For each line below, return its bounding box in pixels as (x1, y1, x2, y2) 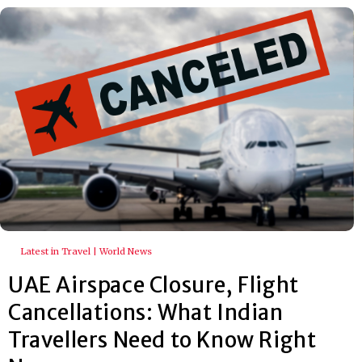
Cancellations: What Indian (8, 298, 284, 326)
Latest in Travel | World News (20, 245, 152, 257)
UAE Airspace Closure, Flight (8, 271, 299, 298)
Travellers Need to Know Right (8, 326, 317, 353)
